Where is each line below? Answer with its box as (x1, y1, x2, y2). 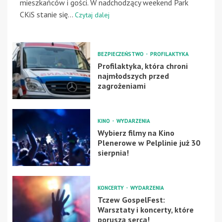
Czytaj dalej (75, 10, 110, 19)
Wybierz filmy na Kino (97, 128, 174, 138)
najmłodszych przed (97, 71, 169, 81)
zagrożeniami (97, 81, 146, 91)
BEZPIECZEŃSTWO (97, 51, 145, 58)
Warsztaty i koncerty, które (97, 205, 194, 215)
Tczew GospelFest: (97, 195, 165, 205)
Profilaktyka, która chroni (97, 61, 188, 71)
